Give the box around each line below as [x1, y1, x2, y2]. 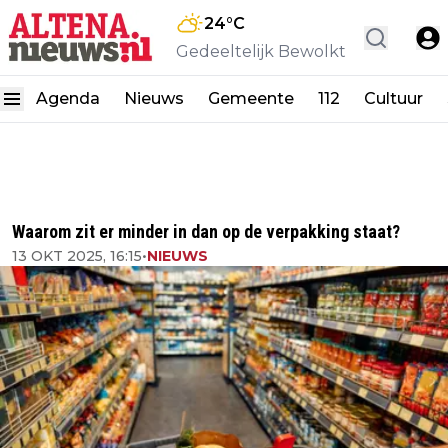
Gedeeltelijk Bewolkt [176, 41, 346, 61]
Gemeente [208, 89, 294, 109]
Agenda [36, 89, 100, 109]
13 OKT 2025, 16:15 [12, 247, 142, 265]
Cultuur [364, 89, 423, 109]
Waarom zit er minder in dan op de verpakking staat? [12, 221, 400, 242]
